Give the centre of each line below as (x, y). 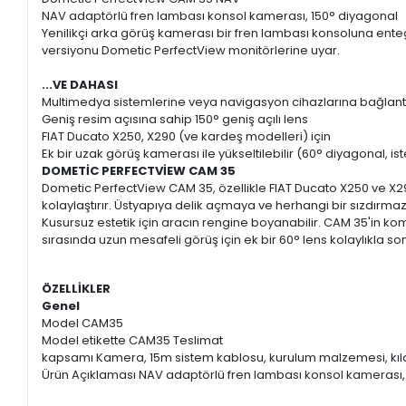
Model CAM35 (84, 324)
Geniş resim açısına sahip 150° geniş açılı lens (175, 120)
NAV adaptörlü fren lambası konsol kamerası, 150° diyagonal (220, 16)
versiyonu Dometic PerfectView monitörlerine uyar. (191, 51)
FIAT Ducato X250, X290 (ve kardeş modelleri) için (187, 137)
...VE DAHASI (80, 85)
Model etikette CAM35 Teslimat (134, 341)
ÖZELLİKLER (77, 289)
